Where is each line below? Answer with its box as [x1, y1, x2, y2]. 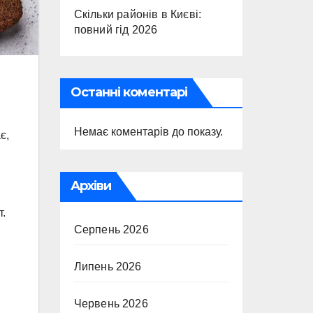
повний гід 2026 [73, 24, 158, 36]
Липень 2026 [73, 261, 142, 272]
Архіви [70, 178, 112, 194]
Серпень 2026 [73, 224, 149, 235]
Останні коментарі [70, 85, 188, 100]
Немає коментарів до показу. [73, 126, 223, 138]
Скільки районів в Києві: [73, 8, 202, 20]
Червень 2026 [73, 298, 148, 310]
